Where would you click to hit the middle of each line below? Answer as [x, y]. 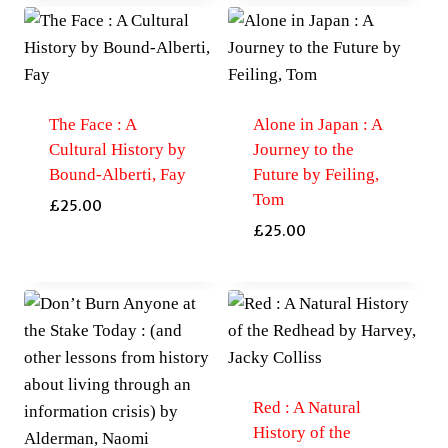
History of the [301, 432]
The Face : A [92, 125]
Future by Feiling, [315, 175]
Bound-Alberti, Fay [117, 175]
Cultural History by [117, 150]
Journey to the [303, 150]
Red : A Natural [306, 407]
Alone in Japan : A [317, 125]
